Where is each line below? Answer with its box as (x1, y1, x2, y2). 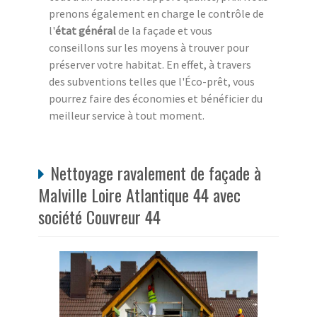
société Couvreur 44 (38, 204, 161, 230)
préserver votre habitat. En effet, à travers (49, 57, 251, 72)
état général (55, 23, 116, 38)
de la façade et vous (116, 23, 212, 38)
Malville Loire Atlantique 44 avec (38, 182, 241, 208)
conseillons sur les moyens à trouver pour (49, 40, 249, 55)
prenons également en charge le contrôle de (49, 6, 264, 21)
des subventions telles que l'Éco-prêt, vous (49, 74, 255, 89)
